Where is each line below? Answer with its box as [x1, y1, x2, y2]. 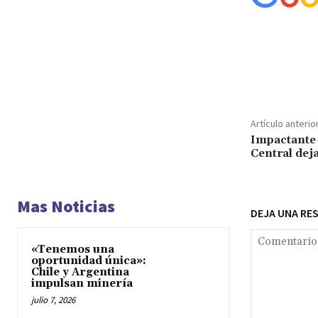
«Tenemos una [31, 242, 114, 256]
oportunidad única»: [31, 253, 146, 268]
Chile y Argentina [31, 265, 129, 279]
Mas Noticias [17, 194, 115, 217]
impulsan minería [31, 276, 133, 290]
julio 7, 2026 [31, 293, 75, 306]
